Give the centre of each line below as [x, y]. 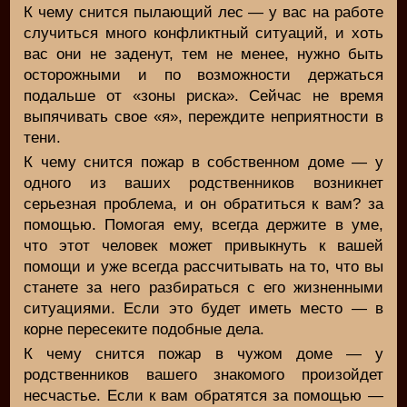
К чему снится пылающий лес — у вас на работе [203, 12]
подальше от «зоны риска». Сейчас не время [203, 95]
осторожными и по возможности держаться [203, 74]
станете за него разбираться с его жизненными [203, 287]
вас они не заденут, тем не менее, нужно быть [203, 54]
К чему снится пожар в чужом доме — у [203, 353]
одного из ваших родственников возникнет [203, 183]
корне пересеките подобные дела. [144, 329]
